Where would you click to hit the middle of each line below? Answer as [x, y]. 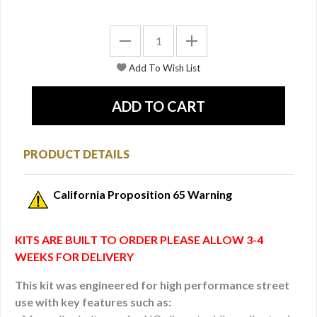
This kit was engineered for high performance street [152, 284]
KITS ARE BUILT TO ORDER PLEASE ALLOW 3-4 [139, 239]
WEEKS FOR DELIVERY [74, 256]
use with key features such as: [93, 301]
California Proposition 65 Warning [143, 194]
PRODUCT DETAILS [76, 154]
